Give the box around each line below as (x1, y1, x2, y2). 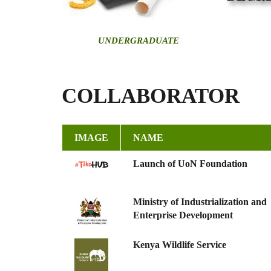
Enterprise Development (133, 210, 233, 221)
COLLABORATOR (62, 84, 240, 108)
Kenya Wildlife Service (133, 240, 226, 250)
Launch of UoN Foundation (133, 158, 247, 169)
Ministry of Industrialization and (133, 197, 267, 207)
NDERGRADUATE (105, 36, 179, 46)
